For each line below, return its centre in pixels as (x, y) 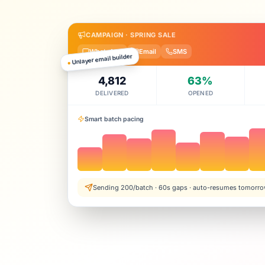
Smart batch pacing (114, 119)
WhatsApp (106, 51)
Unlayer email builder (101, 59)
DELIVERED (112, 93)
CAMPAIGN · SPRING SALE (131, 35)
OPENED (201, 93)
